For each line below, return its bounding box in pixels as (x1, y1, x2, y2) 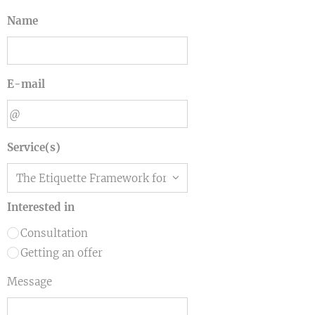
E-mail (7, 77, 45, 91)
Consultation (20, 226, 88, 240)
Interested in (7, 200, 75, 214)
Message (7, 275, 52, 288)
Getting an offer (20, 246, 103, 259)
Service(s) (7, 141, 60, 154)
